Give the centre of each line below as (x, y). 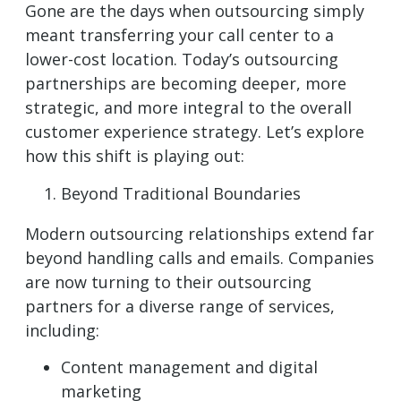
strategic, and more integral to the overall (188, 108)
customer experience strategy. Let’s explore (195, 132)
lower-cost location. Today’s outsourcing (182, 60)
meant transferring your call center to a (179, 35)
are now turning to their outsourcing (168, 282)
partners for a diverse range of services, (180, 306)
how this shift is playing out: (135, 156)
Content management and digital (189, 367)
